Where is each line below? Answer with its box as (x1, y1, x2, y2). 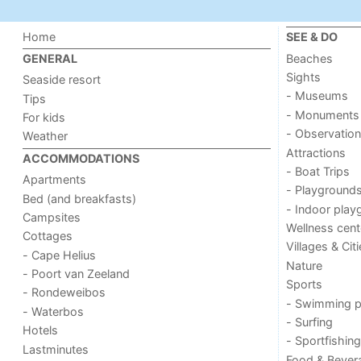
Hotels (23, 323, 59, 338)
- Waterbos (23, 304, 85, 318)
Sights (285, 70, 321, 85)
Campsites (23, 210, 81, 224)
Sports (285, 277, 322, 292)
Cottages (23, 229, 73, 243)
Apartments (23, 172, 87, 187)
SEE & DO (285, 30, 338, 44)
